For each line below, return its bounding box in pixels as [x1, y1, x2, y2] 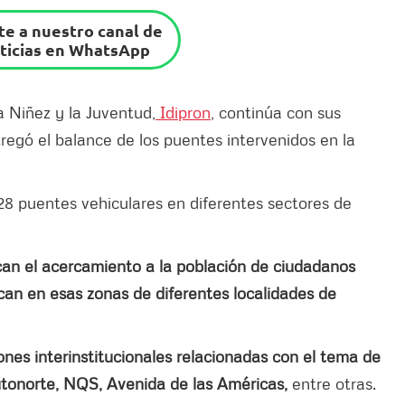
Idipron [155, 101, 211, 122]
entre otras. [292, 372, 381, 393]
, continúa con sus [211, 101, 341, 122]
